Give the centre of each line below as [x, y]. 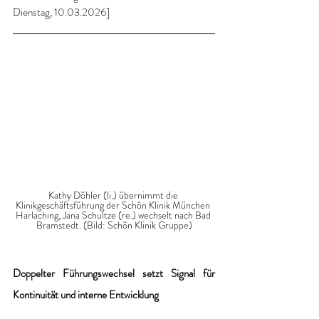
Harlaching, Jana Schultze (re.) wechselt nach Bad [114, 215]
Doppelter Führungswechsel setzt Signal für [114, 273]
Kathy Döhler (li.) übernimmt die [114, 195]
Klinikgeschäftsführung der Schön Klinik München [114, 205]
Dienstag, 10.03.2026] [61, 12]
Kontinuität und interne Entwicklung [86, 294]
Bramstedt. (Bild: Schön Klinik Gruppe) [114, 225]
